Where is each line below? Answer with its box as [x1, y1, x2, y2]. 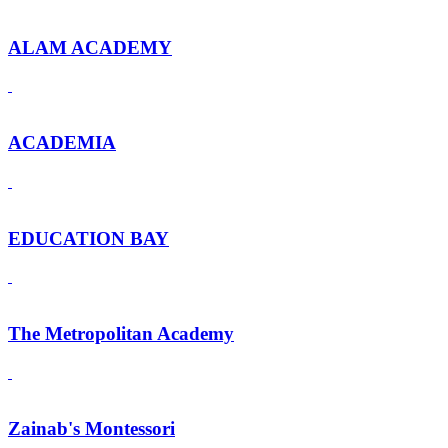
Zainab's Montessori [8, 418, 175, 440]
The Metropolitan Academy [8, 322, 234, 344]
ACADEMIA [8, 132, 116, 154]
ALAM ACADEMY [8, 36, 172, 58]
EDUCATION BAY [8, 227, 169, 249]
